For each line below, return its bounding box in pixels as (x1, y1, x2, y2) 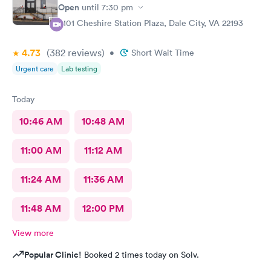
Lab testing (61, 64, 97, 74)
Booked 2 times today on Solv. (82, 249, 199, 260)
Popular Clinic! (24, 249, 82, 261)
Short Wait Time (131, 47, 194, 58)
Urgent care (16, 64, 54, 74)
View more (12, 227, 54, 238)
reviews (65, 47, 102, 59)
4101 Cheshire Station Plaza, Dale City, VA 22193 (58, 18, 243, 28)
